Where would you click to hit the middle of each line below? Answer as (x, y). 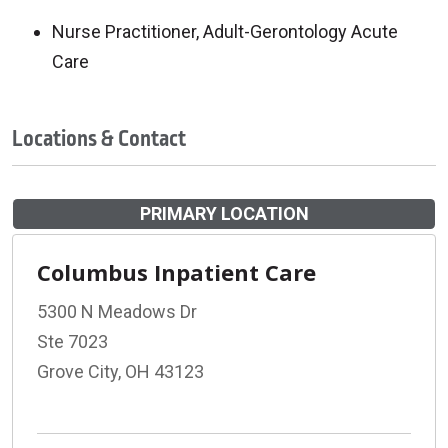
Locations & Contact (99, 138)
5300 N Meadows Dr (117, 311)
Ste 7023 (72, 341)
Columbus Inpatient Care (176, 271)
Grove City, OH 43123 (120, 371)
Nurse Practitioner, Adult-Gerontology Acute (225, 31)
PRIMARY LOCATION (224, 213)
